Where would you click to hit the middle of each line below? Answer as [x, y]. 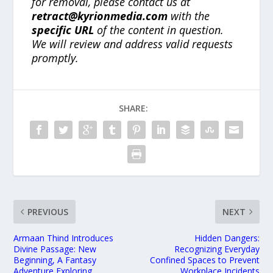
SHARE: [133, 108]
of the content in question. [159, 30]
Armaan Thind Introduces [64, 238]
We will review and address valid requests [133, 44]
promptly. [55, 58]
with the [189, 16]
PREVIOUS [48, 211]
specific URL [63, 30]
